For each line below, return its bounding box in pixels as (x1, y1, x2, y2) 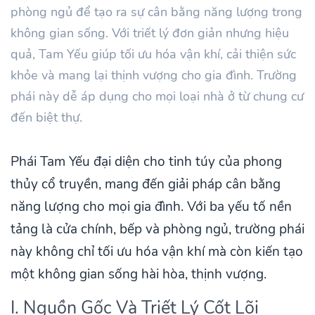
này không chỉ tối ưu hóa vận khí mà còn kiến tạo (11, 242, 303, 261)
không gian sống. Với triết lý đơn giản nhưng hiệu (11, 24, 289, 41)
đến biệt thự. (11, 108, 82, 126)
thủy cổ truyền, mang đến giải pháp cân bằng (11, 174, 281, 193)
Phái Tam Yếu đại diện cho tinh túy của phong (11, 152, 282, 171)
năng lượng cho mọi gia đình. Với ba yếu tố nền (11, 197, 292, 216)
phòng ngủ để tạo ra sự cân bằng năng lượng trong (11, 3, 302, 20)
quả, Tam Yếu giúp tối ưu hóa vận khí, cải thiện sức (11, 45, 296, 63)
